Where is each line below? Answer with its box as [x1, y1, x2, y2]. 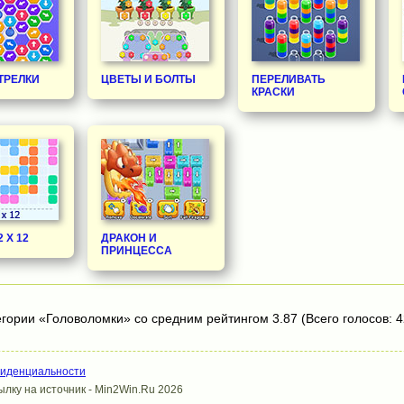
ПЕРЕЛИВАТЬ [252, 72, 326, 86]
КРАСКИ [252, 85, 295, 98]
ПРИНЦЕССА [101, 243, 172, 257]
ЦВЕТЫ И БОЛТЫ [101, 72, 196, 86]
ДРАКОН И [101, 231, 157, 244]
